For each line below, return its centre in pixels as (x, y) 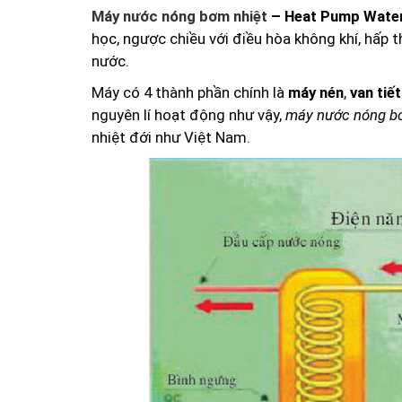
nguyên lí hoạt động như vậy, (188, 114)
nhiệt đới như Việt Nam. (171, 137)
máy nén (316, 92)
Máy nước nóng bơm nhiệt (179, 16)
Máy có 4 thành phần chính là (190, 92)
